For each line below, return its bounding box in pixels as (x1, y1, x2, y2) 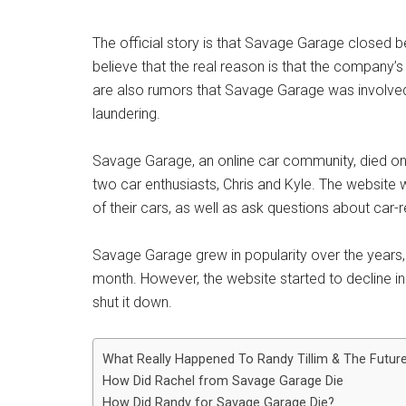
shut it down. (92, 294, 172, 311)
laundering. (92, 105, 160, 122)
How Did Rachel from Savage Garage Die (102, 373, 343, 389)
